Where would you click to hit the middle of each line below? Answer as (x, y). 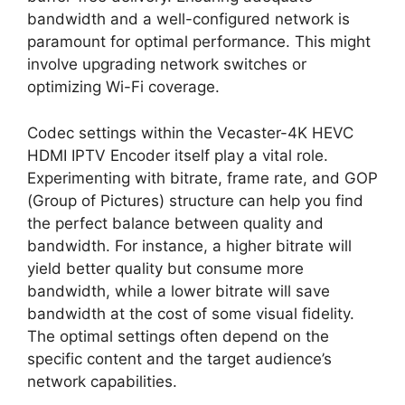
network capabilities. (102, 381)
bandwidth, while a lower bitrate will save (179, 291)
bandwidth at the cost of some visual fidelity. (191, 313)
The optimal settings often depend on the (178, 336)
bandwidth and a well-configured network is (188, 19)
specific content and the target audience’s (179, 358)
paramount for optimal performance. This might (199, 42)
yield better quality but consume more (165, 268)
